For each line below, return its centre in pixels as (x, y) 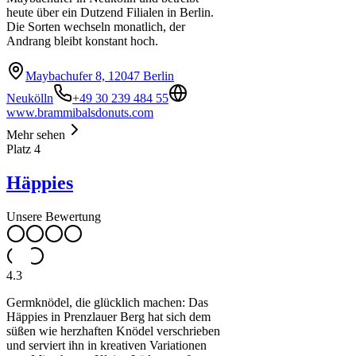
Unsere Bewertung (54, 216)
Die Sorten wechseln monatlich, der (96, 27)
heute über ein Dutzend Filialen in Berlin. (110, 13)
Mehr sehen (36, 135)
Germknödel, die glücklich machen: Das (107, 302)
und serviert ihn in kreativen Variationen (106, 345)
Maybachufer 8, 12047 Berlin (100, 76)
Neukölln (30, 99)
